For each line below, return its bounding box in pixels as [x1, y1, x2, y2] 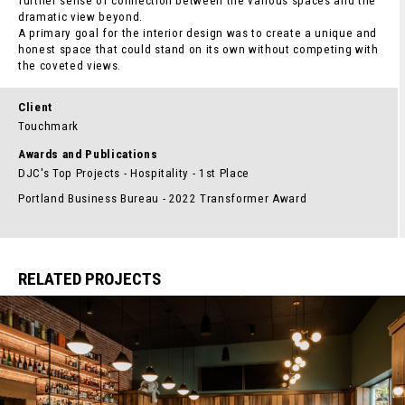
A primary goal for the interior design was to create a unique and [18, 26, 377, 40]
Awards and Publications [18, 147, 158, 161]
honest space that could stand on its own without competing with [18, 42, 379, 56]
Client [18, 100, 52, 114]
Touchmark [18, 119, 79, 133]
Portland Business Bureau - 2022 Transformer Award [18, 192, 307, 205]
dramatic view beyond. [18, 10, 143, 24]
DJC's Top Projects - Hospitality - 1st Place [18, 166, 250, 180]
